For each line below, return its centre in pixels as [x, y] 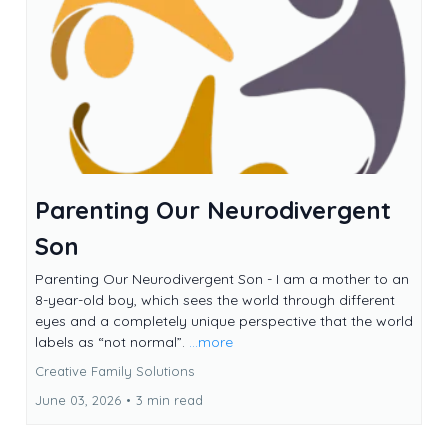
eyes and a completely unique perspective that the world [224, 321]
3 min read [169, 400]
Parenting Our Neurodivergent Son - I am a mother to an [222, 279]
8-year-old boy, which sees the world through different [215, 300]
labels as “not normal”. [112, 342]
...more [211, 342]
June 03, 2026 [78, 400]
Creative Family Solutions [114, 371]
